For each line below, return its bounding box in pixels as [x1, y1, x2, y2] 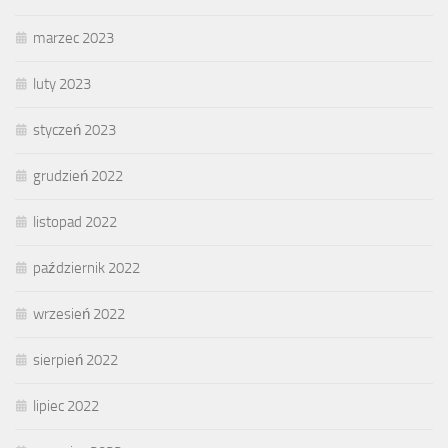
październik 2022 [33, 259, 140, 278]
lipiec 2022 [33, 397, 99, 416]
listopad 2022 [33, 213, 117, 232]
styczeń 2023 [33, 121, 116, 140]
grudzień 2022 [33, 167, 123, 186]
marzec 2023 [33, 29, 114, 48]
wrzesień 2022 [33, 305, 125, 324]
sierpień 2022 [33, 351, 118, 370]
